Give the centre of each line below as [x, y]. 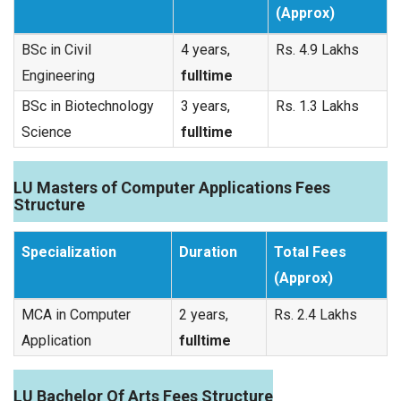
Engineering [58, 76]
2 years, [204, 315]
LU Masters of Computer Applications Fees [172, 188]
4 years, [205, 50]
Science [47, 132]
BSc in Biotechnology [88, 106]
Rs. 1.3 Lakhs [317, 106]
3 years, [205, 106]
